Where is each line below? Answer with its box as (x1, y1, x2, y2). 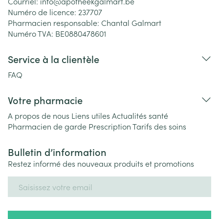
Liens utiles (71, 110, 110, 121)
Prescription (88, 121, 131, 131)
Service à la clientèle (8, 52, 99, 66)
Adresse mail (7, 175, 53, 186)
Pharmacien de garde (8, 121, 87, 131)
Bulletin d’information (8, 145, 107, 158)
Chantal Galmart (101, 17, 161, 28)
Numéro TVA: (8, 28, 55, 39)
